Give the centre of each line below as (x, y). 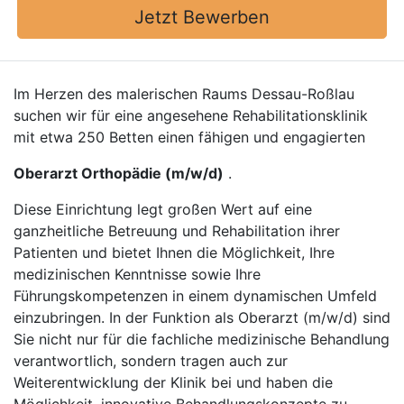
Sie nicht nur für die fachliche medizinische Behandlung (202, 339)
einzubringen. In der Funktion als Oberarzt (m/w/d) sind (202, 317)
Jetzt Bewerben (202, 17)
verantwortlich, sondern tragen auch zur (151, 361)
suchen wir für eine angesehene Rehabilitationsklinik (191, 115)
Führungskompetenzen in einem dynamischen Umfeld (195, 296)
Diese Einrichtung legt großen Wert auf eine (163, 209)
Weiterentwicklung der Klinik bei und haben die (173, 382)
